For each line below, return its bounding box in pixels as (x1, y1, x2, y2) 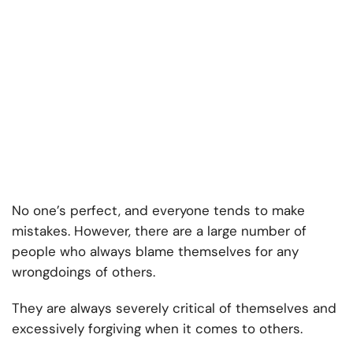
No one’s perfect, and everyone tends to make (12, 202, 305, 220)
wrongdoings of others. (12, 263, 155, 281)
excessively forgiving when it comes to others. (12, 320, 303, 338)
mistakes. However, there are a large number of (12, 222, 307, 240)
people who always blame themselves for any (12, 243, 299, 261)
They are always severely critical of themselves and (12, 299, 336, 318)
